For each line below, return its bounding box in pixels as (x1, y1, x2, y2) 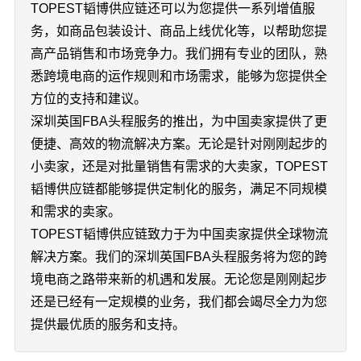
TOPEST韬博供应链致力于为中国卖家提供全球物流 (30, 227, 328, 241)
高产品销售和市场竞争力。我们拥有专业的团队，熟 (30, 47, 327, 60)
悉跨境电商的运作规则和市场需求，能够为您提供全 (30, 69, 327, 83)
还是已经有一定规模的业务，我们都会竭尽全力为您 (30, 295, 327, 309)
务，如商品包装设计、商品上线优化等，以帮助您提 (30, 24, 327, 38)
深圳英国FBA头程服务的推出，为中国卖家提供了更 (30, 114, 327, 128)
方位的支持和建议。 (30, 92, 147, 106)
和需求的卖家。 (30, 205, 121, 218)
